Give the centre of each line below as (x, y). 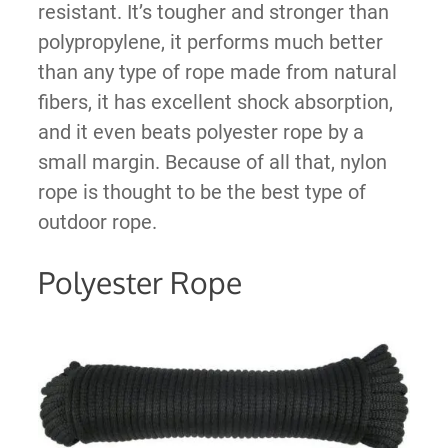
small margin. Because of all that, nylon (212, 161)
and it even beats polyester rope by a (200, 131)
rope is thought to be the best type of (201, 191)
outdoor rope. (97, 221)
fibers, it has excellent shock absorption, (215, 101)
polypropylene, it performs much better (210, 41)
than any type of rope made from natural (217, 71)
